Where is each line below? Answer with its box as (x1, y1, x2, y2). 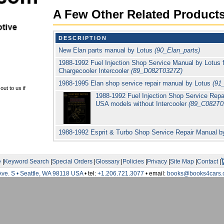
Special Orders (51, 157, 92, 165)
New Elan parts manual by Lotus (58, 46, 154, 54)
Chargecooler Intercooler (58, 67, 131, 75)
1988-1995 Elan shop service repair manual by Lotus (58, 79, 212, 87)
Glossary (95, 157, 119, 165)
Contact (196, 157, 218, 165)
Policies (122, 157, 144, 165)
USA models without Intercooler (95, 100, 188, 108)
